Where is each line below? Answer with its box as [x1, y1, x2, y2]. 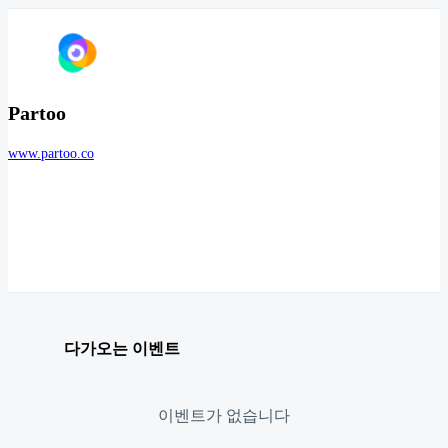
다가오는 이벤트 [64, 339, 180, 357]
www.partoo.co [8, 146, 94, 162]
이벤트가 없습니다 [158, 406, 290, 424]
